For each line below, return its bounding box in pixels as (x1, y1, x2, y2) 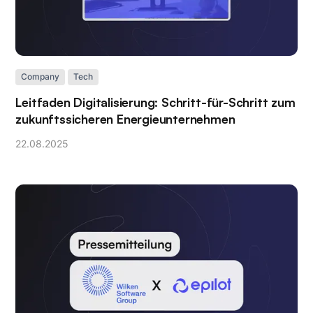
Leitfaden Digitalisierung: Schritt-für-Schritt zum (15, 94, 296, 110)
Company (21, 72, 60, 82)
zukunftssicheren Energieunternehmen (15, 111, 235, 126)
